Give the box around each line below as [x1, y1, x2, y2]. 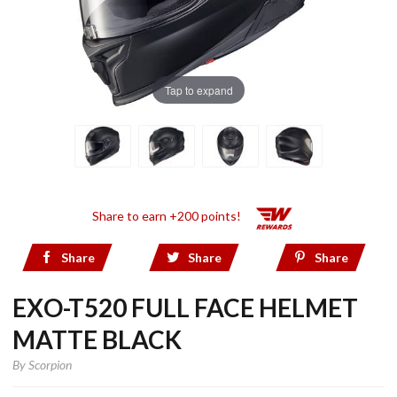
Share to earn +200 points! [92, 208, 241, 224]
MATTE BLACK [12, 324, 182, 354]
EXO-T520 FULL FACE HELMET [12, 292, 358, 323]
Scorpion [28, 357, 72, 372]
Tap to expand [164, 82, 233, 97]
